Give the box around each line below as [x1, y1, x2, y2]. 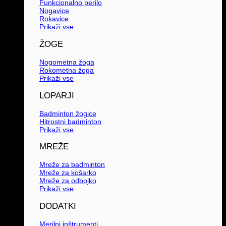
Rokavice [39, 15, 69, 23]
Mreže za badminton [39, 160, 105, 169]
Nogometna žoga [39, 58, 94, 66]
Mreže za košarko [39, 168, 96, 177]
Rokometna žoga [39, 66, 94, 74]
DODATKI [39, 201, 76, 211]
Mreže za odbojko [39, 177, 96, 185]
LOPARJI [39, 90, 74, 100]
